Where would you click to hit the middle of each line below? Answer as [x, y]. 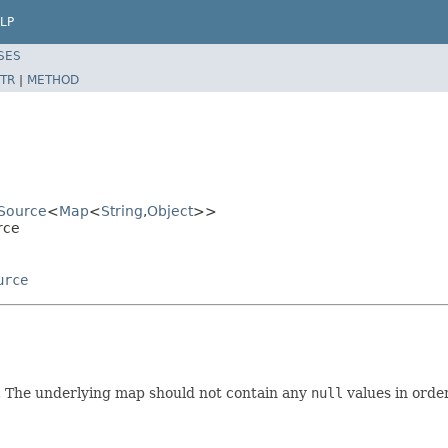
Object [170, 210]
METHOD [53, 79]
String [122, 210]
